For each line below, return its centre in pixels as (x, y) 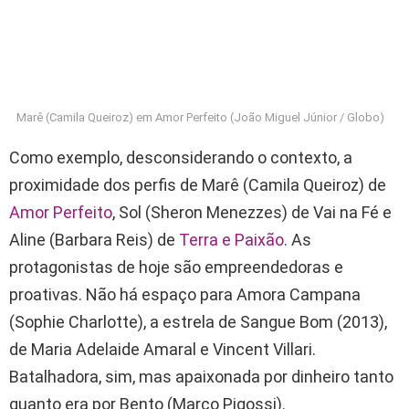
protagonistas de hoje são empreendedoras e (176, 267)
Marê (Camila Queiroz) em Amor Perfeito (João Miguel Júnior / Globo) (200, 118)
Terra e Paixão (231, 240)
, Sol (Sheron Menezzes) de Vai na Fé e (252, 213)
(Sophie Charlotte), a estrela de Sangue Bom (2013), (198, 322)
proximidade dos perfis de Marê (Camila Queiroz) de (198, 185)
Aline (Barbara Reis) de (94, 240)
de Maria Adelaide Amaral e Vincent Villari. (163, 350)
